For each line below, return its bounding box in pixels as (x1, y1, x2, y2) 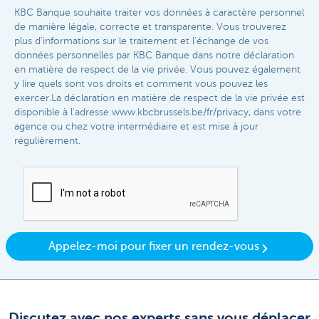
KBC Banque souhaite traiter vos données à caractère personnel (14, 7, 304, 19)
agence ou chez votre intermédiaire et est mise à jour (14, 121, 258, 132)
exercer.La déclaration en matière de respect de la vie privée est (14, 93, 305, 104)
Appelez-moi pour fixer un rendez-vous (48, 239, 259, 253)
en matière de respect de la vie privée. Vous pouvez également (14, 64, 300, 75)
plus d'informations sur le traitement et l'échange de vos (14, 36, 268, 47)
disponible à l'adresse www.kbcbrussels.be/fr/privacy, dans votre (14, 107, 301, 118)
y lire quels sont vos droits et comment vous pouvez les (14, 78, 268, 90)
